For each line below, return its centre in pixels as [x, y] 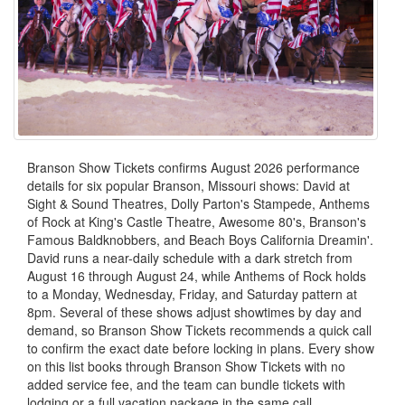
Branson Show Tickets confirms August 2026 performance [193, 167]
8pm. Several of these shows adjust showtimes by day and [194, 311]
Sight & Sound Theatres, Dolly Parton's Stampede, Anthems [198, 203]
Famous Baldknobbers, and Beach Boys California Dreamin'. [200, 239]
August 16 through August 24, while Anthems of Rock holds [197, 275]
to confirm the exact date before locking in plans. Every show [201, 348]
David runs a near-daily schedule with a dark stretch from [190, 257]
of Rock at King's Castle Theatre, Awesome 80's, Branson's [197, 221]
